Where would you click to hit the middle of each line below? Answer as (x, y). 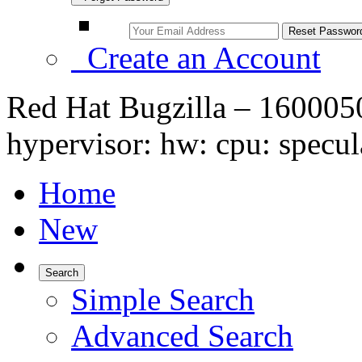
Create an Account (196, 58)
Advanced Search (182, 336)
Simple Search (163, 299)
